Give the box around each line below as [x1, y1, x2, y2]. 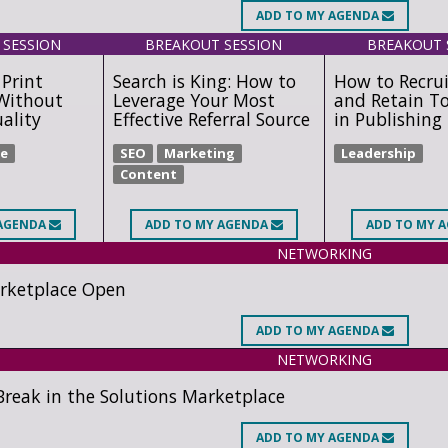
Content [119, 165, 177, 184]
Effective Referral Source [112, 106, 310, 131]
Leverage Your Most [112, 87, 275, 112]
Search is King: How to [112, 68, 296, 93]
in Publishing [334, 106, 443, 131]
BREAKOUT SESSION [145, 34, 283, 54]
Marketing [163, 144, 235, 163]
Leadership [341, 144, 417, 163]
